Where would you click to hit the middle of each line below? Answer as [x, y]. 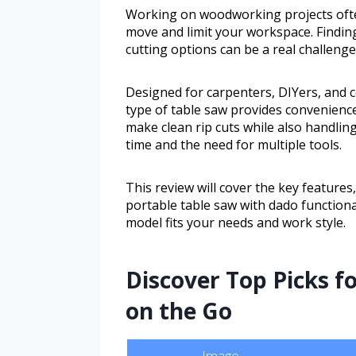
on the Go [179, 310]
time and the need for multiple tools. [234, 144]
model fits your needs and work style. [236, 222]
